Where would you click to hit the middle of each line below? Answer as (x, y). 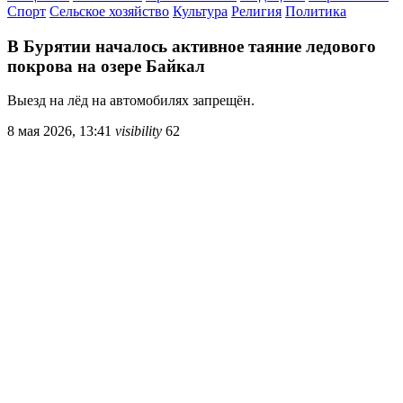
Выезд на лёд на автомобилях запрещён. (131, 101)
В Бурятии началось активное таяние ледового (192, 46)
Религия (256, 11)
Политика (316, 11)
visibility (139, 131)
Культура (200, 11)
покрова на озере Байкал (106, 66)
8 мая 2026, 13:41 (59, 131)
